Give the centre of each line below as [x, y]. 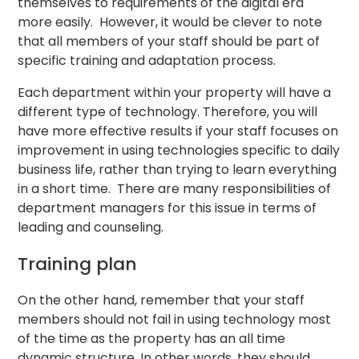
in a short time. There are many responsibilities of [175, 189]
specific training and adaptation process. [147, 61]
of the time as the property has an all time [152, 338]
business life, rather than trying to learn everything [177, 170]
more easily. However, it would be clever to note [170, 22]
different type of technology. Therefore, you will [168, 112]
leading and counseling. [91, 228]
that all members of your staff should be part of [169, 42]
